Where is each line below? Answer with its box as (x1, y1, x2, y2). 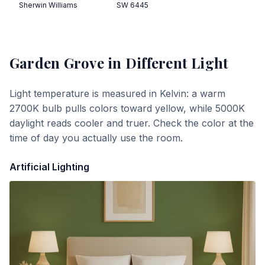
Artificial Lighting (9, 161, 89, 173)
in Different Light (104, 53, 229, 72)
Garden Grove (9, 53, 104, 72)
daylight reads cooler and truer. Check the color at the (9, 117, 254, 129)
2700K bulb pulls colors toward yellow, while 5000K (9, 102, 245, 114)
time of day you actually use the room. (9, 132, 183, 144)
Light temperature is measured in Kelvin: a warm (9, 88, 225, 99)
